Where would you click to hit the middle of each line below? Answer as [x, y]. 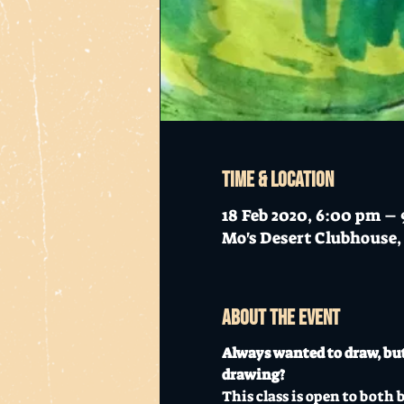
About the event [280, 317]
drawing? [253, 374]
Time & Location [277, 179]
